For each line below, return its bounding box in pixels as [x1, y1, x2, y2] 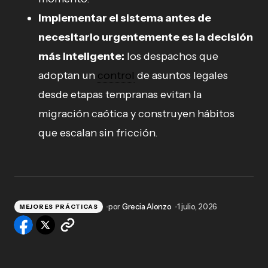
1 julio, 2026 [176, 202, 218, 212]
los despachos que [124, 50, 218, 63]
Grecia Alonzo [121, 202, 172, 212]
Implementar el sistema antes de [38, 11, 211, 25]
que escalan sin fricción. [38, 126, 158, 140]
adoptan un [38, 69, 98, 83]
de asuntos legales [135, 69, 228, 83]
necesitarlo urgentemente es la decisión [38, 31, 253, 44]
